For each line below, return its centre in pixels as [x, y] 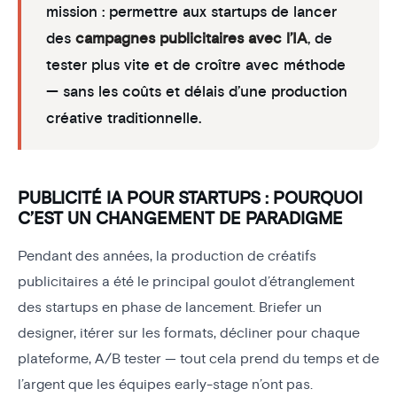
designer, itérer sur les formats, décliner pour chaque [189, 333]
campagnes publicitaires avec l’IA [191, 38]
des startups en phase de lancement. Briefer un [170, 307]
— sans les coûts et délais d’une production [197, 91]
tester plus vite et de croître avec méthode [196, 65]
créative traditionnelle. [124, 118]
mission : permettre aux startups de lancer [191, 12]
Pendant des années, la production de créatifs [167, 256]
